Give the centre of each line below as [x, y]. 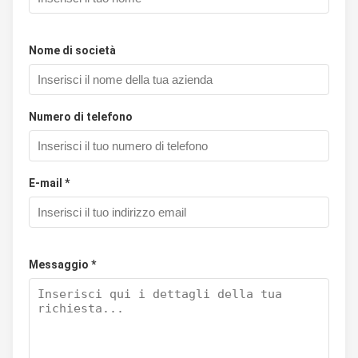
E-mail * [49, 183]
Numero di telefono [81, 117]
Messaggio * [62, 265]
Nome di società [72, 50]
